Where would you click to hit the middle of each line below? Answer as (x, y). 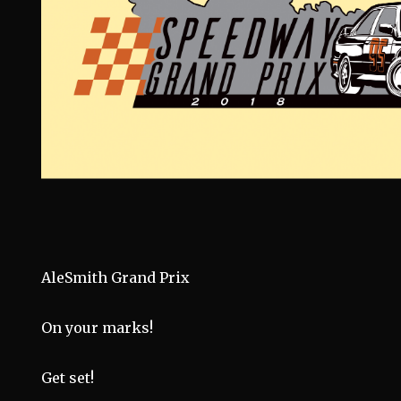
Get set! (68, 378)
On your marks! (98, 328)
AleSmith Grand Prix (116, 278)
